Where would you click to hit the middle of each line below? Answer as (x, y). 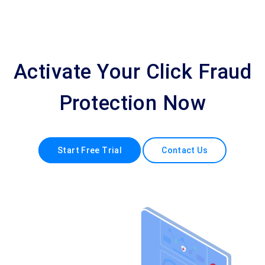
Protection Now (132, 103)
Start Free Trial (90, 150)
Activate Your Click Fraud (133, 72)
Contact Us (185, 150)
